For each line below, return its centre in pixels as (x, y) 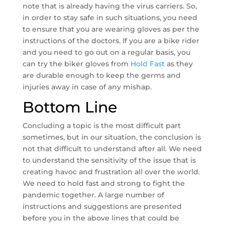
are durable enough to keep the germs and (101, 75)
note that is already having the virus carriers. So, (109, 6)
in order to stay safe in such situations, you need (110, 18)
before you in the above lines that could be (101, 218)
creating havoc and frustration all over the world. (111, 172)
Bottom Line (70, 107)
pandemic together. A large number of (93, 195)
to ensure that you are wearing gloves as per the (111, 29)
